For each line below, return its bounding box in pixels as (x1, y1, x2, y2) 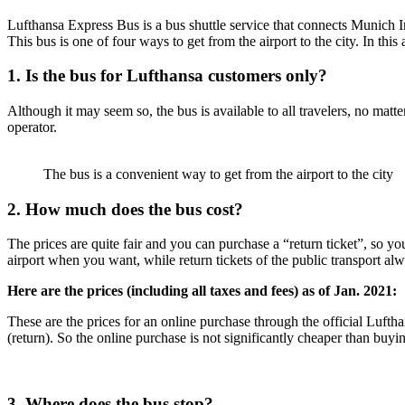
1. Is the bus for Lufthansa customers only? (7, 66, 327, 86)
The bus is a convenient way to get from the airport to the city (43, 165, 393, 182)
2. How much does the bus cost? (7, 199, 243, 219)
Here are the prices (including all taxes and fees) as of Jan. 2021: (7, 283, 397, 299)
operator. (7, 118, 57, 135)
